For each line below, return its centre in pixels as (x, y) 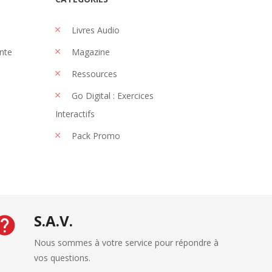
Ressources (93, 73)
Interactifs (75, 114)
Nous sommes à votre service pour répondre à (126, 242)
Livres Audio (94, 30)
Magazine (90, 52)
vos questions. (62, 257)
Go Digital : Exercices (111, 95)
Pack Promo (95, 135)
